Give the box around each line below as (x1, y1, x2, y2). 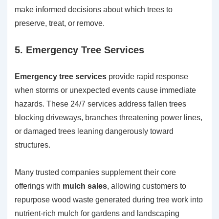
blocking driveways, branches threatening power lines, (15, 113, 202, 122)
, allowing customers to (107, 182, 186, 191)
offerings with (15, 182, 63, 191)
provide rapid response (107, 72, 188, 81)
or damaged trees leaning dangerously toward (15, 127, 174, 136)
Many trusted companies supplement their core (15, 168, 176, 177)
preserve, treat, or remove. (15, 19, 105, 28)
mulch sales (63, 182, 107, 191)
